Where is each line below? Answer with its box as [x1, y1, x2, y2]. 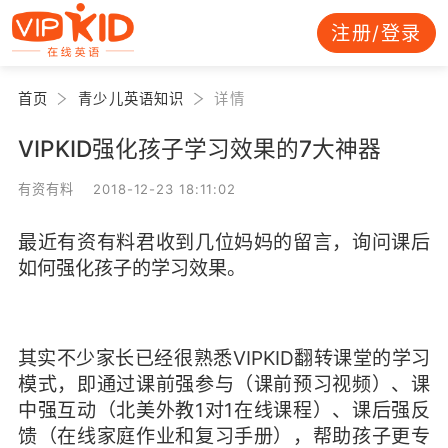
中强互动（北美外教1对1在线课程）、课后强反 [17, 398, 431, 423]
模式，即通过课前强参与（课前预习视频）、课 [17, 372, 431, 397]
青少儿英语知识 [78, 89, 185, 107]
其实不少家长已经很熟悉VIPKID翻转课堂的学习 [17, 346, 431, 371]
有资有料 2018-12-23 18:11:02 [17, 180, 237, 197]
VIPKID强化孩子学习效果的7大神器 [17, 134, 381, 162]
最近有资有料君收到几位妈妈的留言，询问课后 [17, 229, 431, 254]
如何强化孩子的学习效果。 [17, 255, 246, 280]
